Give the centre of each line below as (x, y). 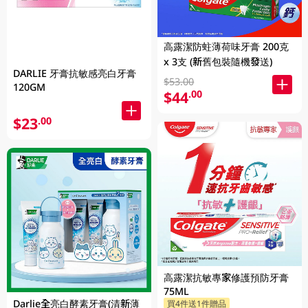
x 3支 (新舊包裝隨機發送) (218, 62)
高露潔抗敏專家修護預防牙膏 (227, 278)
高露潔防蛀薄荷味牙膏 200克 (227, 47)
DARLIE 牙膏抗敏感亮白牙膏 (75, 73)
